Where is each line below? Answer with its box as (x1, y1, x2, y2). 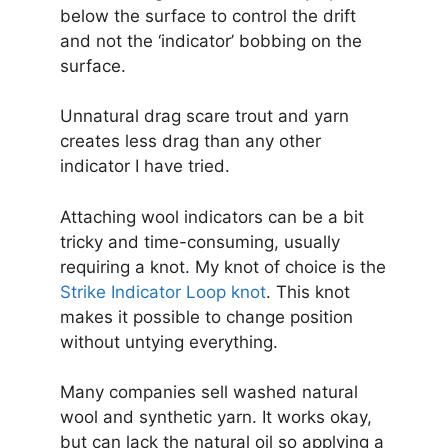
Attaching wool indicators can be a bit (60, 206, 364, 227)
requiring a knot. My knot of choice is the (60, 256, 386, 277)
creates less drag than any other (60, 131, 321, 152)
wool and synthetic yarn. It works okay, (60, 407, 372, 428)
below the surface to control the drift (60, 5, 356, 26)
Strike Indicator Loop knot (60, 281, 266, 302)
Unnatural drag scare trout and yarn (60, 106, 349, 127)
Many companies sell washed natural (60, 382, 358, 403)
